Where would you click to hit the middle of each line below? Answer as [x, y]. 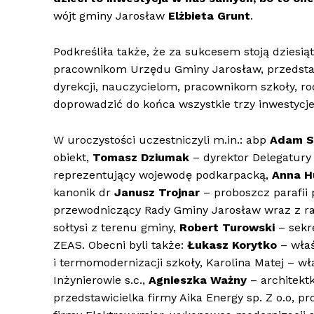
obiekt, [73, 158]
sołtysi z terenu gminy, [116, 228]
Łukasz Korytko [232, 245]
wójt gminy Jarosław [111, 16]
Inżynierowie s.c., [101, 280]
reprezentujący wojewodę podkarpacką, [163, 175]
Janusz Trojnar [159, 193]
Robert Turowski [229, 228]
